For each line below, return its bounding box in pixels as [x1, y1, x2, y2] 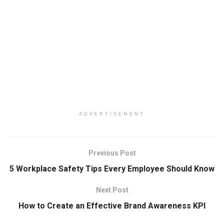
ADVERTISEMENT [79, 111, 145, 116]
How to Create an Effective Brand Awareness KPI [18, 201, 205, 210]
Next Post [95, 186, 128, 194]
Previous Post [88, 149, 136, 157]
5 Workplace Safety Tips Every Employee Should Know [9, 164, 214, 173]
